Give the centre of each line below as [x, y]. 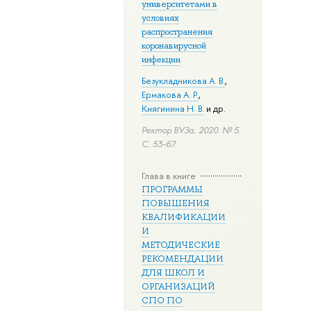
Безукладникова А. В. [183, 81]
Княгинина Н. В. [173, 109]
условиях [160, 18]
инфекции [161, 59]
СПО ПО [162, 300]
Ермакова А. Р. [170, 95]
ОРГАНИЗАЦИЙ [178, 286]
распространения [177, 32]
